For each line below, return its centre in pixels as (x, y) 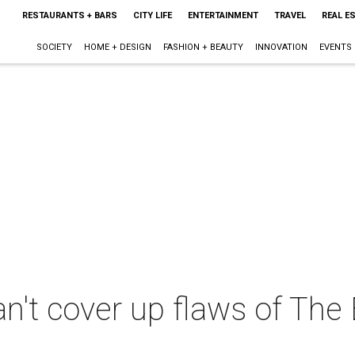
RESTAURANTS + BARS (69, 15)
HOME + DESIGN (117, 47)
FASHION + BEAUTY (203, 47)
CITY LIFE (152, 15)
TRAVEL (290, 15)
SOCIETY (54, 47)
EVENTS (335, 47)
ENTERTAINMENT (223, 15)
